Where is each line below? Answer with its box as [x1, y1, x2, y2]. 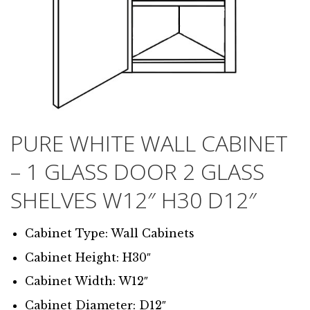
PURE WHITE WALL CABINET [10, 128, 288, 158]
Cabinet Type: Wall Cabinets [24, 226, 194, 241]
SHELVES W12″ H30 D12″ [10, 185, 257, 215]
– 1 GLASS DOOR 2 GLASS [10, 156, 264, 187]
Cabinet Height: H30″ [24, 250, 151, 264]
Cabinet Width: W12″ [24, 274, 148, 289]
